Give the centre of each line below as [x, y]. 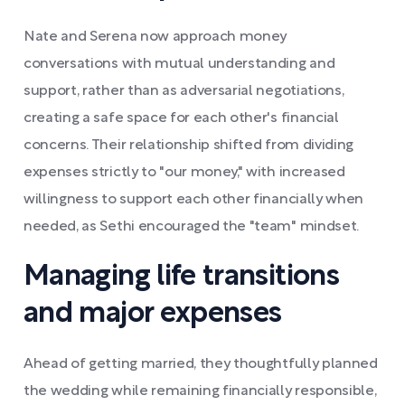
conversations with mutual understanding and [179, 64]
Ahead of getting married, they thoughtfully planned [201, 364]
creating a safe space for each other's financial [181, 118]
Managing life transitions [181, 277]
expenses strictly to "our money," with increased [184, 173]
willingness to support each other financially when [193, 200]
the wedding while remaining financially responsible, [200, 391]
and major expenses [153, 314]
